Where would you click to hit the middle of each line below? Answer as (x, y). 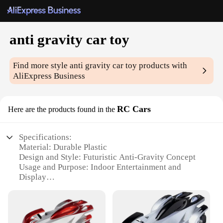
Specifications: (46, 137)
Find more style (42, 66)
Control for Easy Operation (67, 217)
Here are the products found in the (61, 110)
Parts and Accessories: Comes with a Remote (98, 207)
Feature (32, 197)
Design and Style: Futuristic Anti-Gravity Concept (108, 157)
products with (162, 66)
